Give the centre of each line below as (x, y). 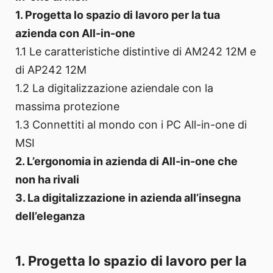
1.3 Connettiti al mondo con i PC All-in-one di (131, 125)
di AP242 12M (51, 70)
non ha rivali (47, 180)
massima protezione (67, 107)
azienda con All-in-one (75, 34)
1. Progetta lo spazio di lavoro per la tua (118, 15)
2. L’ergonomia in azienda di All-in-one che (126, 161)
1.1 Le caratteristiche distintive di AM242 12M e (136, 52)
